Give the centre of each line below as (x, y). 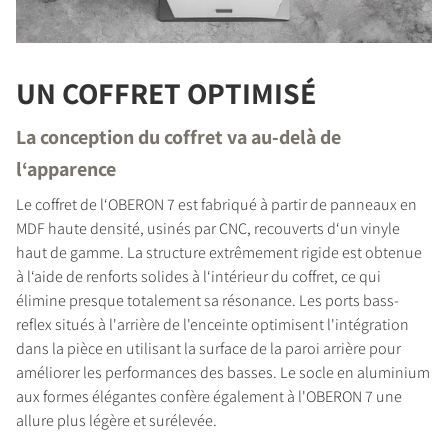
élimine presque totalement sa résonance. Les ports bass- (207, 301)
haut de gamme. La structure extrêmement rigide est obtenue (219, 253)
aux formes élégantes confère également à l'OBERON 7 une (209, 397)
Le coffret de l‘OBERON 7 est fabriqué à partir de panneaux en (216, 205)
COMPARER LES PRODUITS (183, 172)
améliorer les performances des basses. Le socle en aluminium (223, 373)
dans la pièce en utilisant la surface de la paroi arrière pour (208, 349)
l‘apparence (66, 169)
